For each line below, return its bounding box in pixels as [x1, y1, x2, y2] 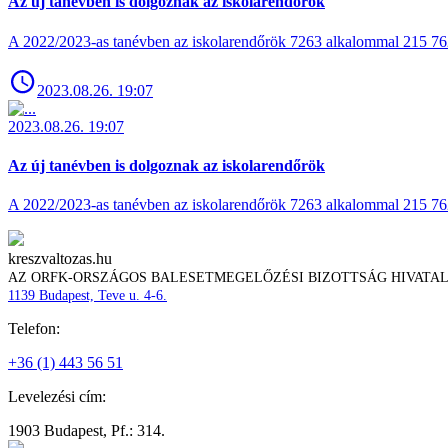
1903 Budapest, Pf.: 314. [8, 422, 165, 440]
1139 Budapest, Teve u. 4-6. [8, 288, 167, 304]
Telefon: [8, 320, 60, 338]
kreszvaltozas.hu [8, 250, 112, 268]
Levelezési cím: [8, 388, 106, 406]
